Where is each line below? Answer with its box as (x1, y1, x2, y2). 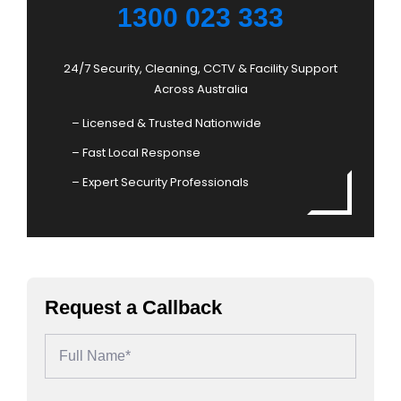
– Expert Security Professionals (72, 174, 249, 192)
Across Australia (153, 81, 248, 98)
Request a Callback (45, 296, 222, 320)
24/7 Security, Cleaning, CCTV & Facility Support (64, 60, 337, 78)
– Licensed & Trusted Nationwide (72, 115, 261, 132)
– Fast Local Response (72, 144, 200, 162)
